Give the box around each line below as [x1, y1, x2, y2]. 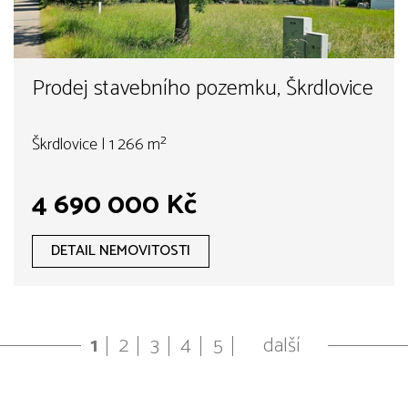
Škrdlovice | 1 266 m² [32, 130, 167, 158]
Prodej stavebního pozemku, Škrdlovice [32, 70, 373, 107]
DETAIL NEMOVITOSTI [51, 238, 190, 263]
